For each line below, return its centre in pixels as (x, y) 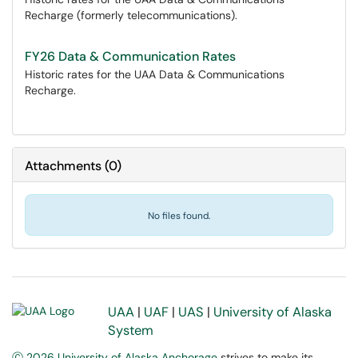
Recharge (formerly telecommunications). (131, 15)
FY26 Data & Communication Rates (130, 56)
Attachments (63, 166)
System (131, 330)
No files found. (179, 216)
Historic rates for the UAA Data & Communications (155, 74)
